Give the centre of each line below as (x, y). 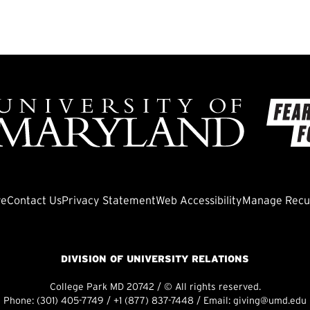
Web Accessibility (199, 201)
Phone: (20, 302)
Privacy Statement (108, 201)
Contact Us (34, 201)
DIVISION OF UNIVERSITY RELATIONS (155, 260)
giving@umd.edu (270, 302)
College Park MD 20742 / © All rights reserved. (155, 288)
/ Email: (213, 302)
